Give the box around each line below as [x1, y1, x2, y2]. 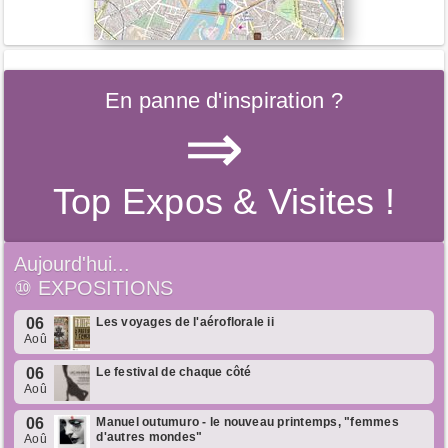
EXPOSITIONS [38, 276, 174, 299]
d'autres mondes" [96, 429, 203, 444]
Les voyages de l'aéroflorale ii [96, 314, 274, 329]
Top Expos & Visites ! [52, 180, 395, 222]
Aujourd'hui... [14, 252, 131, 275]
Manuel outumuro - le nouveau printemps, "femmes [96, 414, 399, 429]
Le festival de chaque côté [96, 364, 252, 379]
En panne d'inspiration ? [105, 87, 343, 113]
